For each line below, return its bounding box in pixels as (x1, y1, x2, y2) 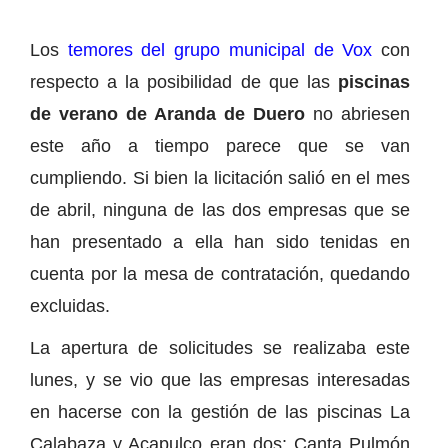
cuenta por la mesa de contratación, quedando (30, 263, 410, 284)
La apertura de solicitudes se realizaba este (30, 337, 410, 358)
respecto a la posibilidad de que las (30, 71, 338, 92)
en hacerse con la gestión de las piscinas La (30, 401, 410, 422)
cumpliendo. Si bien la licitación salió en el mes (30, 167, 410, 188)
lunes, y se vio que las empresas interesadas (30, 369, 410, 390)
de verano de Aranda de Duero (30, 103, 305, 124)
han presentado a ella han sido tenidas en (30, 231, 410, 252)
